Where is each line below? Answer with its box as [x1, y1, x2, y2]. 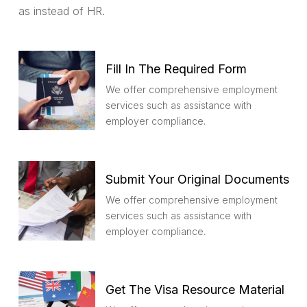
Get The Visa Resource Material [106, 282, 284, 297]
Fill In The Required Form [106, 62, 247, 77]
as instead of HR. [19, 3, 105, 18]
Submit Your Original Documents [106, 172, 289, 187]
